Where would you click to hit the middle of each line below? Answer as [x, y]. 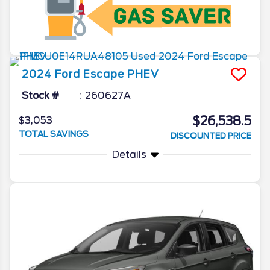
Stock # [40, 96]
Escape [104, 74]
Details [129, 155]
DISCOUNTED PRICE [211, 136]
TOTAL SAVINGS [54, 134]
